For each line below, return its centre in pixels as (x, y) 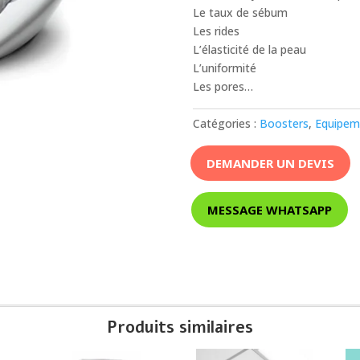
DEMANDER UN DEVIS (271, 163)
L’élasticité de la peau (250, 50)
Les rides (217, 31)
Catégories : (227, 124)
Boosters (284, 124)
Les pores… (223, 87)
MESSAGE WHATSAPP (270, 209)
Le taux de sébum (241, 13)
